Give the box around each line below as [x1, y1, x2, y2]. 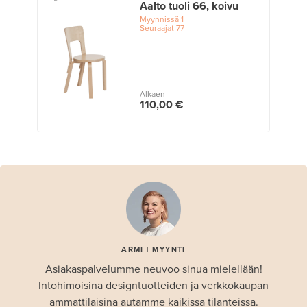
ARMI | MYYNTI [121, 245, 186, 254]
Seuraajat [139, 23, 174, 33]
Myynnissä [139, 14, 179, 24]
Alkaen [139, 88, 165, 99]
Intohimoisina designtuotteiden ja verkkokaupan [38, 278, 269, 293]
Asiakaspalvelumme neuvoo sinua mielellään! [45, 262, 262, 276]
